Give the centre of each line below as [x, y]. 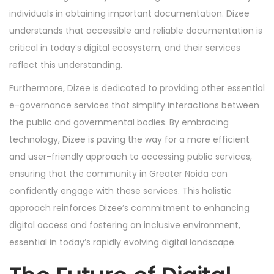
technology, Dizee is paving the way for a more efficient [129, 139]
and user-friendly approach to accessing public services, [131, 157]
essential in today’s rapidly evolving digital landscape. [123, 242]
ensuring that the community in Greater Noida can [118, 174]
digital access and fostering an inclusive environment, [125, 225]
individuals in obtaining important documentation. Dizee [129, 13]
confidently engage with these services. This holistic [120, 191]
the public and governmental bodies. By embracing [119, 122]
